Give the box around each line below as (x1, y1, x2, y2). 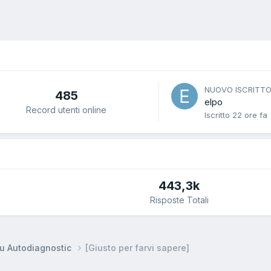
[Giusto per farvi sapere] (85, 242, 189, 253)
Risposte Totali (149, 195, 209, 206)
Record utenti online (26, 104, 106, 115)
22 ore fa (232, 110, 267, 120)
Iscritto (204, 110, 232, 120)
